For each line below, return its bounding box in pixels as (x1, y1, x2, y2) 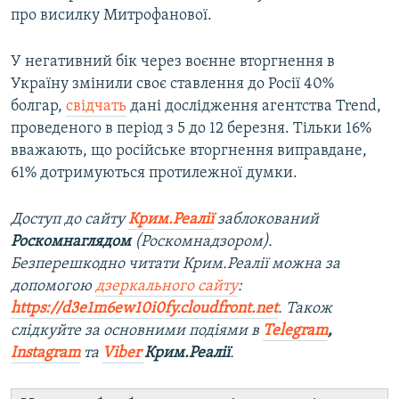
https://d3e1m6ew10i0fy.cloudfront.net (11, 300, 278, 318)
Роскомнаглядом (11, 233, 134, 251)
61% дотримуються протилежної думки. (11, 165, 297, 183)
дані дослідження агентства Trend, (126, 98, 381, 116)
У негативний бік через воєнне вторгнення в (11, 53, 335, 71)
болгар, (11, 98, 66, 116)
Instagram (11, 345, 80, 362)
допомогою (11, 278, 95, 296)
